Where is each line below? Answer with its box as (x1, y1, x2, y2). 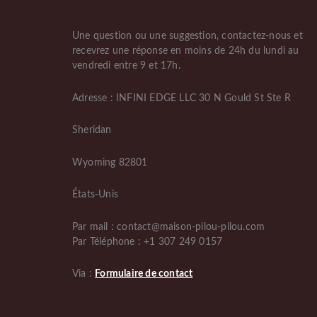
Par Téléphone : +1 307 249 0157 (72, 236, 223, 247)
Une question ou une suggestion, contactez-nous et (72, 31, 303, 42)
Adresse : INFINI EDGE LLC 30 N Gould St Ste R (72, 93, 294, 103)
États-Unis (72, 190, 118, 200)
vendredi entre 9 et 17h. (72, 61, 180, 71)
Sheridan (72, 125, 112, 136)
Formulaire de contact (95, 269, 193, 279)
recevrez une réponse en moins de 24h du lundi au (72, 46, 299, 57)
